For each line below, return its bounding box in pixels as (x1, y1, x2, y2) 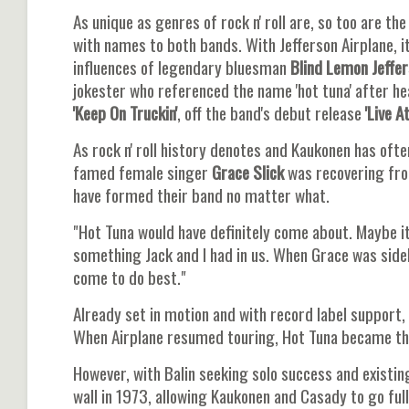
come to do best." (73, 263, 186, 290)
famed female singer (73, 158, 208, 185)
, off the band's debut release (177, 99, 362, 126)
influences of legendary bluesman (73, 53, 287, 80)
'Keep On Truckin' (73, 99, 177, 126)
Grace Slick (208, 158, 284, 185)
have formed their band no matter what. (73, 181, 330, 208)
